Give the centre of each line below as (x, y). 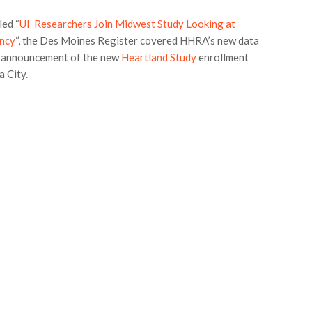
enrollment (223, 57)
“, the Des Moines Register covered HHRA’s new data (138, 40)
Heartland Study (159, 57)
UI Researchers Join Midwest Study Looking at (128, 24)
